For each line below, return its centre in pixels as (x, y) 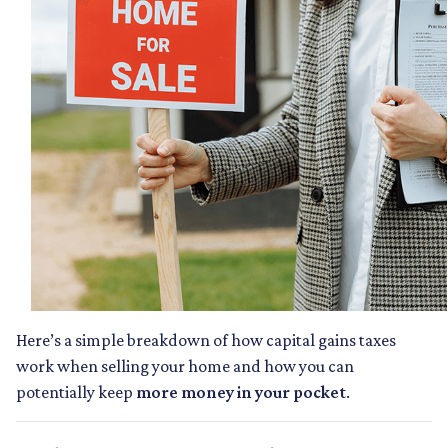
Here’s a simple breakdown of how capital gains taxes (206, 340)
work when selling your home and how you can (185, 366)
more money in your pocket (241, 392)
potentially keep (76, 392)
